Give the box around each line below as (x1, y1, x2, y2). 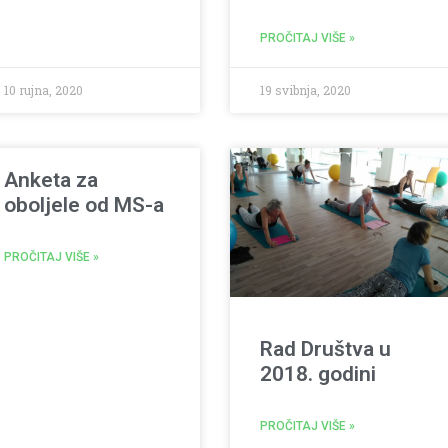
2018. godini (259, 362, 376, 387)
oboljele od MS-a (4, 193, 165, 218)
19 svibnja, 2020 (259, 82, 351, 99)
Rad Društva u (259, 337, 391, 362)
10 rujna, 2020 (4, 82, 84, 99)
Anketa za (4, 168, 99, 193)
